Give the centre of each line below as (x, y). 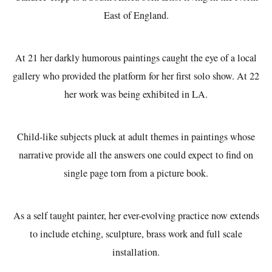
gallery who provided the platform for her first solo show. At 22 (136, 76)
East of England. (136, 15)
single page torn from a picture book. (136, 173)
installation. (136, 252)
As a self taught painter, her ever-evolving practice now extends (136, 216)
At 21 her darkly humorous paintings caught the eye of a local (136, 58)
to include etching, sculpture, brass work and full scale (136, 234)
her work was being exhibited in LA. (136, 94)
